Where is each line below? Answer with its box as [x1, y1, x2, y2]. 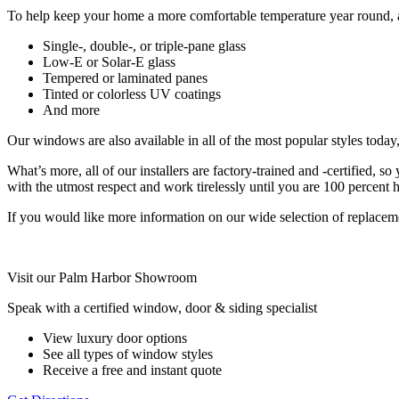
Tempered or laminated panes [43, 70, 208, 86]
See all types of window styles [43, 346, 213, 362]
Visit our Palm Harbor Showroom [7, 270, 197, 286]
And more [43, 102, 100, 118]
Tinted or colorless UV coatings [43, 86, 221, 102]
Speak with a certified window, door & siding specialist [7, 300, 317, 316]
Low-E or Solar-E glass [43, 54, 175, 70]
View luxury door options [43, 330, 187, 346]
